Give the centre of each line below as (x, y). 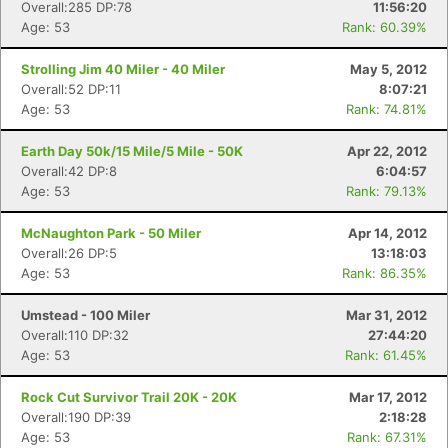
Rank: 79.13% (386, 191)
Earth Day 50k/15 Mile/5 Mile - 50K (132, 151)
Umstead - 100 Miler (85, 315)
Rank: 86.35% (384, 273)
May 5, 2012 (388, 69)
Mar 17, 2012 (388, 397)
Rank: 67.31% (387, 437)
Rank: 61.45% (386, 355)
